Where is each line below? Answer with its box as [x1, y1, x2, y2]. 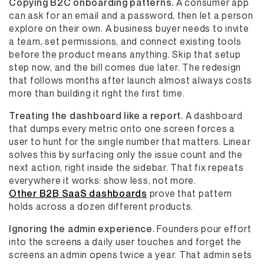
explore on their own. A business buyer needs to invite [9, 22, 249, 34]
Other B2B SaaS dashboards [9, 187, 147, 199]
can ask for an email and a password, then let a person [9, 9, 253, 21]
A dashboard [183, 110, 243, 121]
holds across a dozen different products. [9, 200, 193, 212]
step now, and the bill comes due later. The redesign [9, 61, 241, 73]
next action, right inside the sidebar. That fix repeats [9, 161, 244, 173]
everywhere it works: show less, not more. [9, 174, 196, 186]
